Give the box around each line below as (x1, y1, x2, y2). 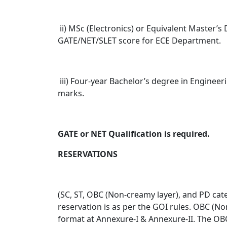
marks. (58, 87, 84, 99)
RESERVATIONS (58, 148, 118, 160)
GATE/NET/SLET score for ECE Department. (58, 34, 221, 46)
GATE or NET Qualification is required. (58, 128, 210, 139)
